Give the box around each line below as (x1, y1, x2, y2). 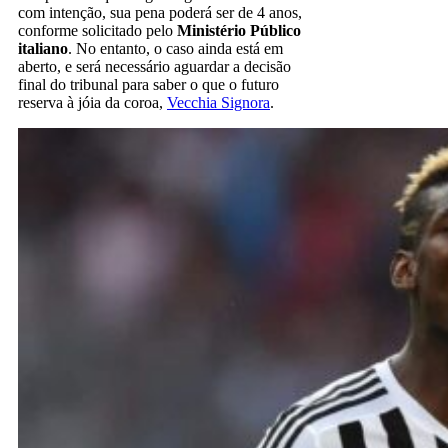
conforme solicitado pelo (18, 21, 177, 39)
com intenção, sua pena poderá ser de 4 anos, (18, 3, 302, 21)
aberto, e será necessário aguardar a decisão (18, 57, 291, 75)
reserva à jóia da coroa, (18, 93, 167, 111)
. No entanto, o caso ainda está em (68, 39, 283, 57)
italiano (18, 39, 68, 57)
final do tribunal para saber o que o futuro (18, 75, 279, 93)
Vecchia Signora (167, 93, 270, 111)
